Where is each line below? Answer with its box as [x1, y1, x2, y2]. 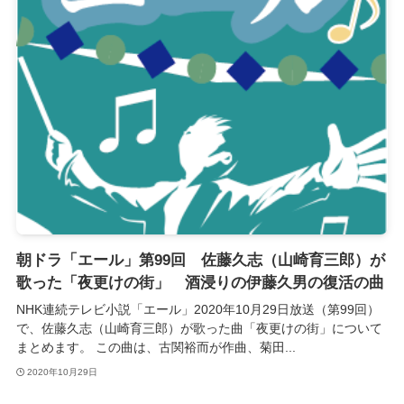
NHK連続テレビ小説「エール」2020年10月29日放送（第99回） [15, 301, 380, 317]
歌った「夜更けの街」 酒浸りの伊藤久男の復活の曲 [15, 273, 384, 291]
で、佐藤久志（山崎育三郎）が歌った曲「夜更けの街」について [15, 320, 382, 335]
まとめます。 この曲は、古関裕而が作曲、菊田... [15, 339, 296, 354]
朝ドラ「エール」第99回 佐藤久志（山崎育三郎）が [15, 251, 385, 269]
